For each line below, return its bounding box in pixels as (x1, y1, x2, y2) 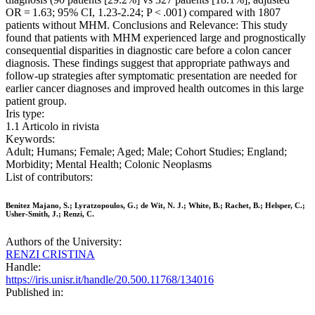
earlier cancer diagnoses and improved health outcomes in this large (6, 82, 304, 95)
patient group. (6, 95, 67, 108)
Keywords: (6, 133, 55, 146)
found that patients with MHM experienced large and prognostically (6, 32, 306, 44)
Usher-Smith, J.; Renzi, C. (6, 210, 94, 219)
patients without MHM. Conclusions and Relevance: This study (6, 19, 288, 32)
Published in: (6, 286, 63, 299)
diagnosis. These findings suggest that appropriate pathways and (6, 57, 290, 70)
